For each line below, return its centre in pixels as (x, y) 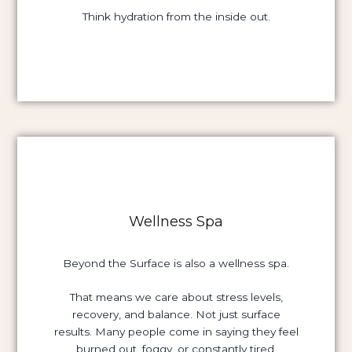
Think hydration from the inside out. (176, 17)
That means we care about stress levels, (176, 297)
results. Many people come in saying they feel (176, 332)
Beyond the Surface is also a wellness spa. (176, 263)
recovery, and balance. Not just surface (176, 315)
